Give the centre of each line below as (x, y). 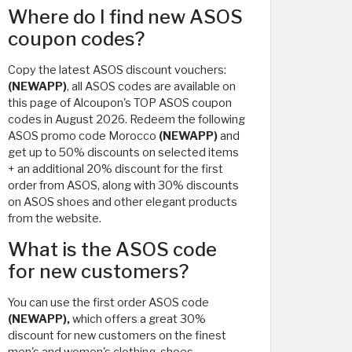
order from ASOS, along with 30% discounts (123, 185)
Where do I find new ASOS (125, 17)
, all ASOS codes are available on (151, 86)
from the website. (55, 218)
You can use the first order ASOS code (108, 302)
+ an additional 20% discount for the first (115, 169)
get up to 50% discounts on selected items (123, 152)
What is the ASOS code (112, 249)
